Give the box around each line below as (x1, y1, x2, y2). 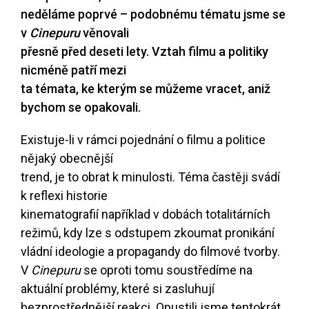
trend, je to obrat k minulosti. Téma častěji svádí (21, 170, 280, 185)
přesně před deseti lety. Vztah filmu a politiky (21, 44, 268, 59)
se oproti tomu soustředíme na (81, 263, 252, 278)
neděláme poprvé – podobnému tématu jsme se (21, 7, 286, 22)
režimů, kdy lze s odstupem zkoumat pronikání (21, 226, 275, 241)
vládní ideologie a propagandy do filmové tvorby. (21, 244, 280, 259)
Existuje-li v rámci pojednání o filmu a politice (21, 132, 266, 148)
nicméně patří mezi (21, 63, 126, 78)
